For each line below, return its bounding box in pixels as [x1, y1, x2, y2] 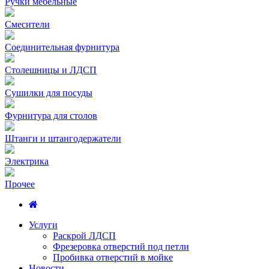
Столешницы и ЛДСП [5, 65, 97, 75]
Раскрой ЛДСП [53, 231, 116, 241]
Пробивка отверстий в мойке [53, 252, 173, 262]
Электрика [5, 156, 49, 166]
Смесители [5, 19, 50, 29]
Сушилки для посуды [5, 88, 92, 98]
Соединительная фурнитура [5, 42, 119, 52]
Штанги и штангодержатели [5, 133, 121, 144]
